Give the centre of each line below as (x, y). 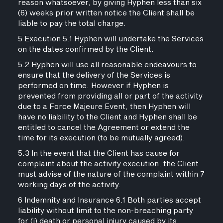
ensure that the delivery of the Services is (94, 75)
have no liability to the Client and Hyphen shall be (107, 117)
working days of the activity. (69, 185)
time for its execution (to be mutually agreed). (101, 138)
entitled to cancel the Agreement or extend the (104, 128)
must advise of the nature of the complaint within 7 (111, 174)
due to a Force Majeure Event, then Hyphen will (104, 107)
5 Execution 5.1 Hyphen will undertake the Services (111, 39)
